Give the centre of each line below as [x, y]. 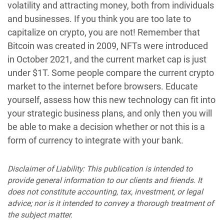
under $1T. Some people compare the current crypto [111, 73]
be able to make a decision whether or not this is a [106, 127]
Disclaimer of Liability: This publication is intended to [100, 169]
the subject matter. [40, 215]
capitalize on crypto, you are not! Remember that [104, 32]
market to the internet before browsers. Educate [103, 86]
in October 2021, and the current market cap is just [107, 59]
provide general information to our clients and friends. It [105, 180]
